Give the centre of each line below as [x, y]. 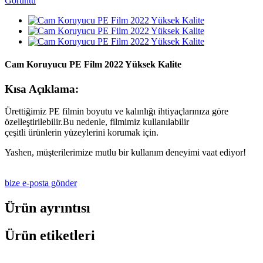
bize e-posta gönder [41, 183]
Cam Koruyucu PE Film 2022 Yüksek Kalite [93, 65]
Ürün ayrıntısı [48, 208]
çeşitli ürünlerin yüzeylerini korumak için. [82, 133]
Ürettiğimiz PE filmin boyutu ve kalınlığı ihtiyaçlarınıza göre [117, 112]
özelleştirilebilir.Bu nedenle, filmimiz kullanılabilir [97, 122]
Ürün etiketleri [50, 236]
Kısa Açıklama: [42, 89]
